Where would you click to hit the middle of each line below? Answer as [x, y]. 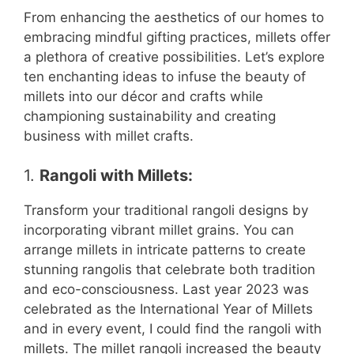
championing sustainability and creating [150, 116]
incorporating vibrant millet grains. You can [159, 230]
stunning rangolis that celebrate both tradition [169, 270]
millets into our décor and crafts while [143, 96]
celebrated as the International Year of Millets [168, 309]
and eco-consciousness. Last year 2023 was [166, 290]
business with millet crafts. [109, 136]
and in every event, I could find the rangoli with [173, 329]
